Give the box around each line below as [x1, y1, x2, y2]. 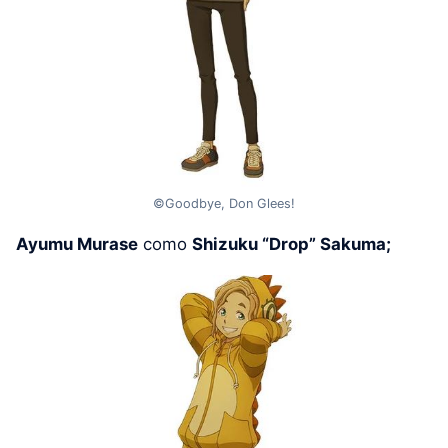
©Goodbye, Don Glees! [153, 195, 295, 211]
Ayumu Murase [16, 233, 138, 254]
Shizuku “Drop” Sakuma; [192, 233, 391, 254]
